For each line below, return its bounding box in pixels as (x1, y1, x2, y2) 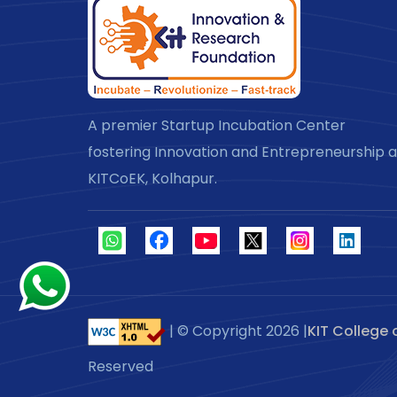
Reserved (88, 355, 153, 377)
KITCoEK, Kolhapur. (88, 167, 217, 189)
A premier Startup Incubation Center (88, 114, 346, 136)
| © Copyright (169, 320, 266, 341)
